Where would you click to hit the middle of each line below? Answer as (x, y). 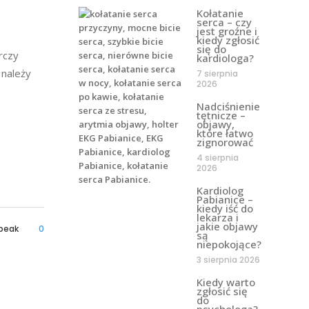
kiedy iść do (225, 208)
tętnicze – (221, 115)
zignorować (225, 142)
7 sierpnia (217, 73)
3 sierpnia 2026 (228, 259)
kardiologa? (225, 58)
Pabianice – (225, 199)
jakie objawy (227, 226)
